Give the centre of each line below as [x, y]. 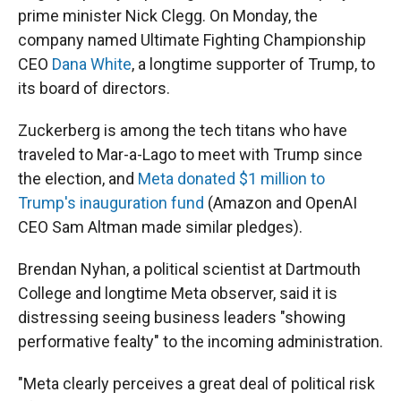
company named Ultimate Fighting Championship [192, 40]
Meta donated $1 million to [231, 179]
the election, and [78, 179]
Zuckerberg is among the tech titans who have [183, 130]
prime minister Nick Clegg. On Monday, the [168, 16]
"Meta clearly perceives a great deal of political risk [196, 384]
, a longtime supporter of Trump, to [253, 64]
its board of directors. [94, 88]
